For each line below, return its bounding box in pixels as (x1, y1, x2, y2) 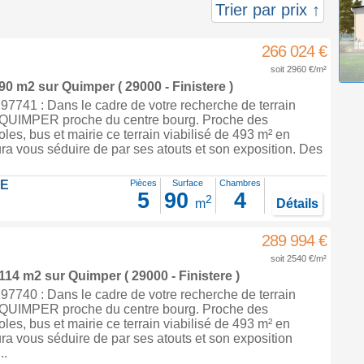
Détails (275, 197, 318, 210)
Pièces (129, 178, 157, 188)
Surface (172, 178, 203, 188)
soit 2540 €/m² (270, 253, 327, 263)
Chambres (219, 178, 261, 188)
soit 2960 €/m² (270, 64, 327, 74)
